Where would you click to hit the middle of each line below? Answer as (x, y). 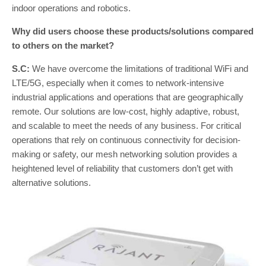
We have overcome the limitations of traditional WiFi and (139, 69)
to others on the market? (63, 46)
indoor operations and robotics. (72, 8)
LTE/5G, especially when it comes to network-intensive (118, 83)
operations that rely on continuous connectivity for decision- (126, 140)
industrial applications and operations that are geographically (128, 97)
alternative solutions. (53, 183)
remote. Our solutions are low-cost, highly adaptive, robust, (126, 112)
